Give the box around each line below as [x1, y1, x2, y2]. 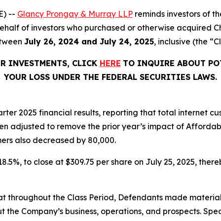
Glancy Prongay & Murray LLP [17, 9, 133, 19]
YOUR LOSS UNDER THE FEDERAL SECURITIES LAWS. [4, 72, 217, 82]
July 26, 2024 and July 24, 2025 [24, 37, 154, 47]
